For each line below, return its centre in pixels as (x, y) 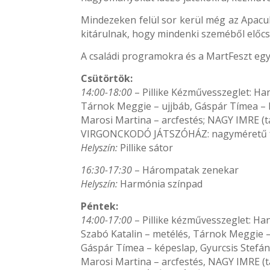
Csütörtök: (107, 78)
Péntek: (100, 206)
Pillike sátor (146, 147)
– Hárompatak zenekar (186, 170)
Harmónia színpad (160, 184)
